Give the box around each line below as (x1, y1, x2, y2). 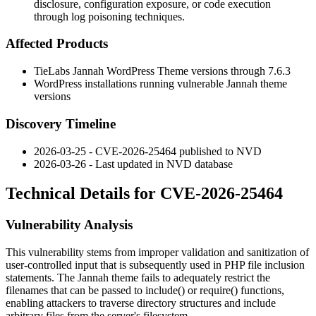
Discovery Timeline (6, 116, 116, 131)
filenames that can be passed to (6, 284, 145, 297)
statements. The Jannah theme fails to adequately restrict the (6, 272, 270, 284)
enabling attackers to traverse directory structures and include (6, 297, 276, 310)
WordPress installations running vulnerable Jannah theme (34, 78, 287, 90)
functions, (238, 284, 284, 297)
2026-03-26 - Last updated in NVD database (34, 157, 233, 170)
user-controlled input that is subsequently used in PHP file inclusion (6, 259, 305, 272)
